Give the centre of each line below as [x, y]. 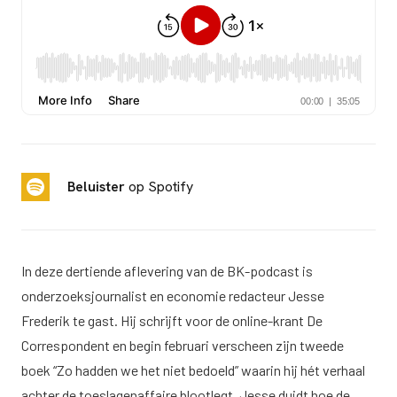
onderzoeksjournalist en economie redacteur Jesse [173, 296]
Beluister [96, 187]
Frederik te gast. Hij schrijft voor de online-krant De [172, 320]
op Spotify [159, 187]
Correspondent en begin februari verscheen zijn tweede [183, 345]
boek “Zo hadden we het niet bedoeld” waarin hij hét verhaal [193, 370]
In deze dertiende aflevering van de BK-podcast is [167, 271]
